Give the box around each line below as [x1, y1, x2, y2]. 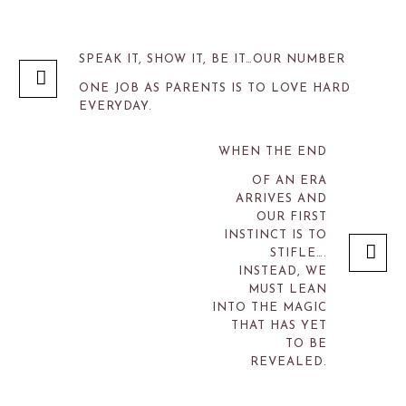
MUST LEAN [248, 284, 327, 296]
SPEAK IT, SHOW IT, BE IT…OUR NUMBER [79, 53, 345, 66]
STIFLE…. [270, 247, 327, 260]
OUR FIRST [256, 211, 327, 224]
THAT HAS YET [231, 320, 327, 333]
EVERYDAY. [79, 101, 152, 113]
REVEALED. [250, 356, 327, 369]
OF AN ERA [252, 175, 327, 188]
